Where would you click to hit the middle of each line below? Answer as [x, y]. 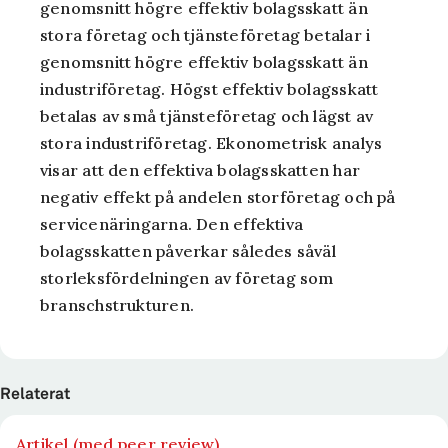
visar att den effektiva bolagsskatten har [200, 170]
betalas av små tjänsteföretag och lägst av [207, 116]
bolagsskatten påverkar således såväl [188, 251]
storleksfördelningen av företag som [187, 278]
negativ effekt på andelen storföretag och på [218, 197]
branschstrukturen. [117, 305]
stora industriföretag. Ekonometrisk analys [211, 143]
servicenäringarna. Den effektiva [172, 224]
